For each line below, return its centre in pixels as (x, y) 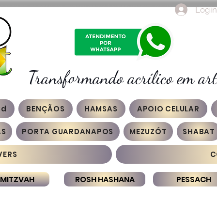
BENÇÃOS (46, 109)
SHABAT (199, 132)
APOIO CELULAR (168, 109)
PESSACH (194, 179)
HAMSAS (101, 109)
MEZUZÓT (148, 132)
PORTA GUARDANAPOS (68, 132)
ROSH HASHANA (105, 179)
